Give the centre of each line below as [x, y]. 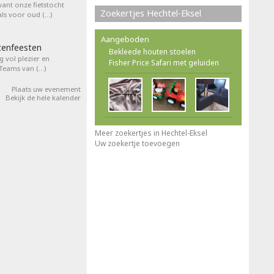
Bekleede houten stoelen [152, 52]
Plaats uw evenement [46, 89]
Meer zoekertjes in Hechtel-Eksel [151, 133]
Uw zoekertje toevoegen [137, 143]
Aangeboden [125, 39]
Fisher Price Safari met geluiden [164, 63]
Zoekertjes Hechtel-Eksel [151, 13]
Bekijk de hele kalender [43, 98]
